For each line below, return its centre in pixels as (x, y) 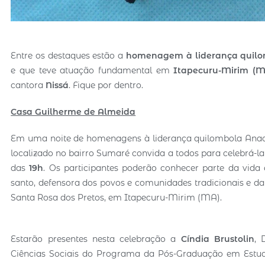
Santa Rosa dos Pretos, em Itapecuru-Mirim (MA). (117, 197)
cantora (28, 85)
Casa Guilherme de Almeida (73, 112)
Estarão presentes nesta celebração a (96, 239)
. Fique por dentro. (106, 85)
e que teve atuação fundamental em (92, 70)
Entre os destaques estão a (68, 55)
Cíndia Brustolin (218, 239)
